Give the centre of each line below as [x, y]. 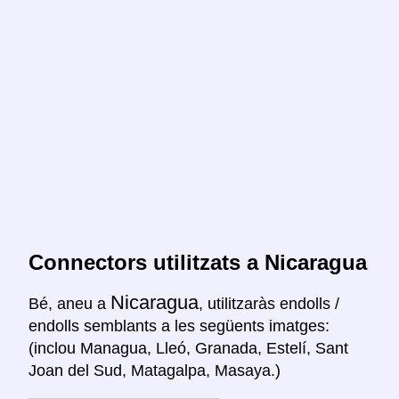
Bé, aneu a [69, 304]
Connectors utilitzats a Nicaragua [198, 263]
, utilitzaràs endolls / [269, 304]
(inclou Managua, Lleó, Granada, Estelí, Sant [188, 349]
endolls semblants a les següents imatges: [179, 326]
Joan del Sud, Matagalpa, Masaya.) [155, 371]
